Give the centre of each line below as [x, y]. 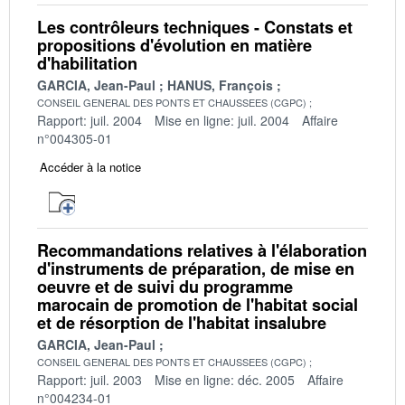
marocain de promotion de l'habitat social [198, 304]
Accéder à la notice [90, 166]
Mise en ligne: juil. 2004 [222, 120]
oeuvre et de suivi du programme [165, 286]
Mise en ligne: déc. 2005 [225, 379]
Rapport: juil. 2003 [89, 379]
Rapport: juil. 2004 [89, 120]
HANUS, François [220, 85]
